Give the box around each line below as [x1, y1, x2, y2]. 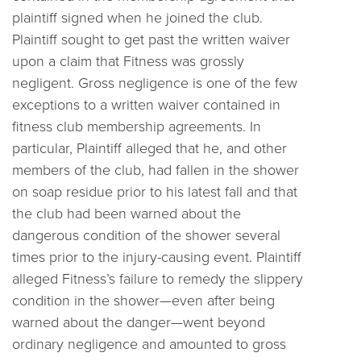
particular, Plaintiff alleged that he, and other [12, 137, 287, 157]
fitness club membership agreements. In [12, 115, 261, 135]
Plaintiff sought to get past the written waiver [12, 28, 290, 48]
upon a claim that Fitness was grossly [12, 50, 244, 70]
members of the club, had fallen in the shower [12, 159, 299, 179]
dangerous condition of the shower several [12, 224, 280, 244]
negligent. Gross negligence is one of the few [12, 72, 297, 92]
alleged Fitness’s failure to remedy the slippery [12, 268, 303, 288]
